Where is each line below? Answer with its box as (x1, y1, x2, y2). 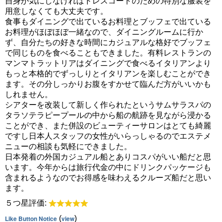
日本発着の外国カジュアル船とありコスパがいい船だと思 (5, 153, 211, 162)
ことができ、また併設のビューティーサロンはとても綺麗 (5, 121, 211, 130)
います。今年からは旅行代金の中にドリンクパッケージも (5, 163, 211, 172)
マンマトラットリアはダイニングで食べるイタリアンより (5, 59, 211, 68)
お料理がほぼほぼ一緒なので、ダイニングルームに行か (5, 28, 203, 37)
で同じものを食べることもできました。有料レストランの (5, 49, 211, 57)
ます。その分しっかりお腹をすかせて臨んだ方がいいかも (5, 80, 211, 89)
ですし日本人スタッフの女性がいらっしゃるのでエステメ (5, 132, 211, 141)
